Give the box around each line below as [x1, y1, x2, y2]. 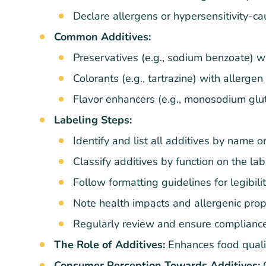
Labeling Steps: [54, 112, 132, 127]
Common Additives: [54, 29, 151, 44]
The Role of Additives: [54, 237, 165, 252]
